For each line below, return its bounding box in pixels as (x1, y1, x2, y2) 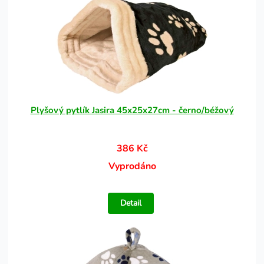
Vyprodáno (108, 160, 156, 173)
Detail (120, 197, 142, 209)
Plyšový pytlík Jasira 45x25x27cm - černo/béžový (30, 104, 234, 116)
